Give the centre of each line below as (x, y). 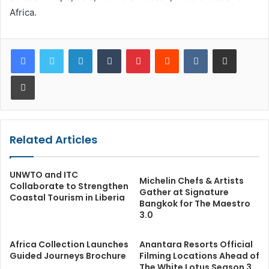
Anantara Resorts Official (196, 245)
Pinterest (167, 49)
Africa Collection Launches (69, 245)
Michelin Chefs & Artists (192, 181)
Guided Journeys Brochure (68, 256)
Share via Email (246, 49)
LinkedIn (107, 49)
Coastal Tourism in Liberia (67, 198)
